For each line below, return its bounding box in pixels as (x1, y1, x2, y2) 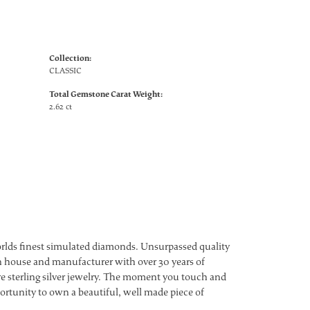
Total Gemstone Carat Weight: (49, 89, 163, 99)
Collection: (49, 53, 91, 63)
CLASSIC (49, 66, 82, 75)
